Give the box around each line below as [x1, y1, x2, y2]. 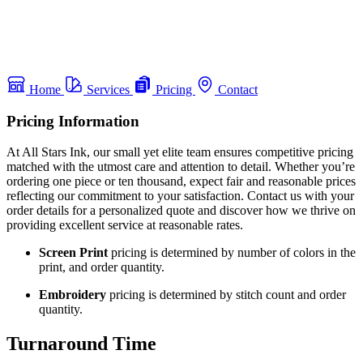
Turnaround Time [6, 333, 156, 355]
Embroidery [39, 288, 106, 302]
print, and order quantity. [39, 260, 164, 275]
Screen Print [39, 246, 108, 260]
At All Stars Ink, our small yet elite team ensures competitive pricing [6, 145, 353, 160]
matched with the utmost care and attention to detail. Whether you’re [6, 160, 355, 174]
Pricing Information [6, 112, 139, 130]
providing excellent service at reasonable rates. [6, 218, 243, 233]
